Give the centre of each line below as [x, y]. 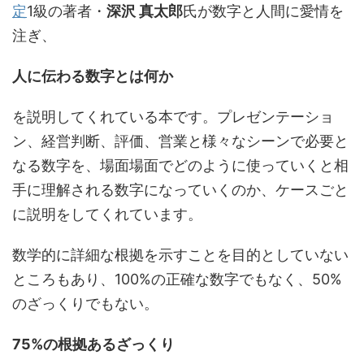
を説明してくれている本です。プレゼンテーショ [173, 117]
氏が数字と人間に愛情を [263, 11]
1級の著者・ [67, 11]
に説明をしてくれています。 [107, 214]
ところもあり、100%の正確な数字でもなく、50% [177, 279]
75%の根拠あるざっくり [93, 344]
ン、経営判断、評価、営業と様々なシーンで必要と [180, 141]
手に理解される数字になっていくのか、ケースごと [180, 190]
